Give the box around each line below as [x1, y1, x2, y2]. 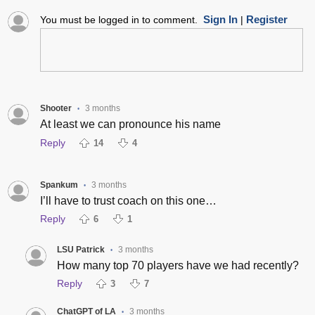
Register [245, 13, 288, 26]
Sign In [202, 13, 238, 26]
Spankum [39, 179, 78, 190]
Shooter [39, 103, 72, 114]
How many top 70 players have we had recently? [56, 259, 299, 271]
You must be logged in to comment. [39, 14, 203, 26]
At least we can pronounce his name [39, 118, 221, 131]
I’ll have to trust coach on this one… [39, 194, 217, 207]
